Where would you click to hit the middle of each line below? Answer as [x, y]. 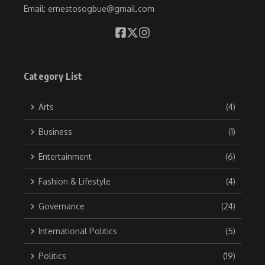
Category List [53, 77]
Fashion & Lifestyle [75, 182]
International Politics [78, 231]
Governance [62, 206]
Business [55, 132]
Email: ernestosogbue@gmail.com [89, 9]
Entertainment [65, 157]
